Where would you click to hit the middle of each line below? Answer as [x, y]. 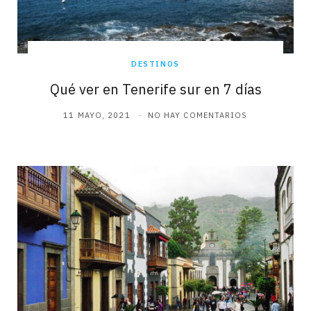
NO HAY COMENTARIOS [197, 116]
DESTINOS [155, 64]
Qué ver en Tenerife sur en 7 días [155, 90]
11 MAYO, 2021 [97, 116]
